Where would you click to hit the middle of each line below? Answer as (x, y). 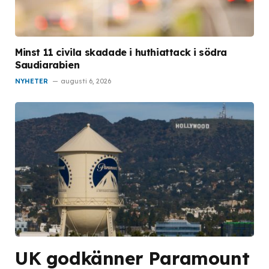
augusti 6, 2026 (86, 81)
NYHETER (32, 81)
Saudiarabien (47, 65)
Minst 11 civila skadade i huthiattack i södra (121, 52)
